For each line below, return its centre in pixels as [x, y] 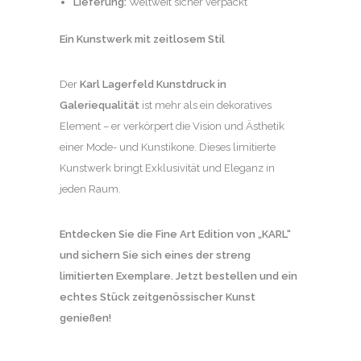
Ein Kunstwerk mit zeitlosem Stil [142, 39]
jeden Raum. [90, 189]
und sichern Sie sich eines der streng [155, 255]
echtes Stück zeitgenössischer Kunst [158, 297]
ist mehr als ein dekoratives [205, 105]
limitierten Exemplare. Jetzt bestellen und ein [178, 276]
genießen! [85, 318]
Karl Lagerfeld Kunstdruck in [153, 84]
